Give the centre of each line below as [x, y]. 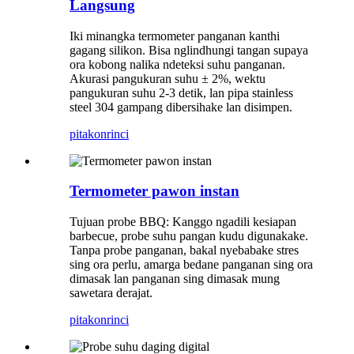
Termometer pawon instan [154, 191]
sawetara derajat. [111, 292]
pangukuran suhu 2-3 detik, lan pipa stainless [181, 92]
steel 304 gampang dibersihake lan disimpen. [181, 107]
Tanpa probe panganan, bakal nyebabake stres [184, 250]
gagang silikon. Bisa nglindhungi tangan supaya [189, 50]
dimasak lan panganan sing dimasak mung [175, 278]
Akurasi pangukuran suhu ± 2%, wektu [168, 78]
